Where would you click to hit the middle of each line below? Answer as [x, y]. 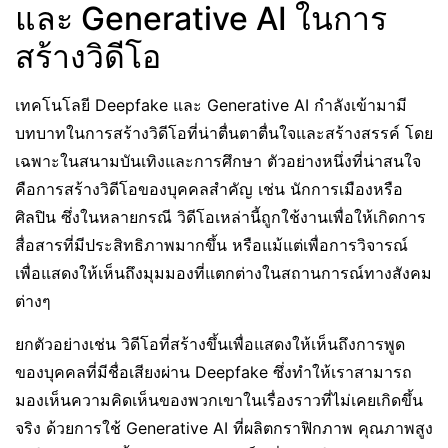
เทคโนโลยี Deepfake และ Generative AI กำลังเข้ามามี [211, 105]
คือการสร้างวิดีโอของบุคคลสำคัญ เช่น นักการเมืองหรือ [209, 189]
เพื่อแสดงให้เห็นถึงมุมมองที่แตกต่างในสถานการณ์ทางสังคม [223, 273]
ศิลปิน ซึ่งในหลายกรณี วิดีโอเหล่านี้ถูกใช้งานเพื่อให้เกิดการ [220, 217]
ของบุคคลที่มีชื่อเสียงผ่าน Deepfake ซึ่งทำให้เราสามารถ [213, 372]
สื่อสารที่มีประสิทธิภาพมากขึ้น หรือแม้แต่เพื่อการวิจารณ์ [211, 245]
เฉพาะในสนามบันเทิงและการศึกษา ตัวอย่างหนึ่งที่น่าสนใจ [218, 161]
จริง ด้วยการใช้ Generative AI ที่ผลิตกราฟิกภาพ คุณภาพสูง [224, 428]
